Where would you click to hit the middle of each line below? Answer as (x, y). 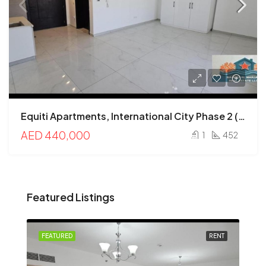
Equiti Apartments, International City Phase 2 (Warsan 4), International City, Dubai (242, 116)
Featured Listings (71, 197)
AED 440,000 (56, 135)
